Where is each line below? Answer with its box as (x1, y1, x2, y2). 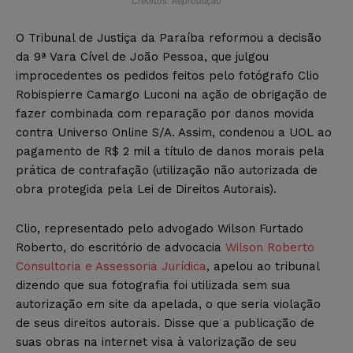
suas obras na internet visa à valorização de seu (16, 334, 296, 349)
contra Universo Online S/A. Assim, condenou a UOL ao (16, 124, 332, 139)
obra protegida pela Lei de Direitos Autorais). (16, 181, 277, 196)
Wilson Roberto (225, 240, 314, 255)
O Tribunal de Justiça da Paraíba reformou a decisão (16, 30, 321, 45)
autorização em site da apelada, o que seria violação (16, 296, 321, 311)
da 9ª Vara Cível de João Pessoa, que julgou (16, 49, 269, 64)
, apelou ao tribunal (206, 258, 319, 273)
